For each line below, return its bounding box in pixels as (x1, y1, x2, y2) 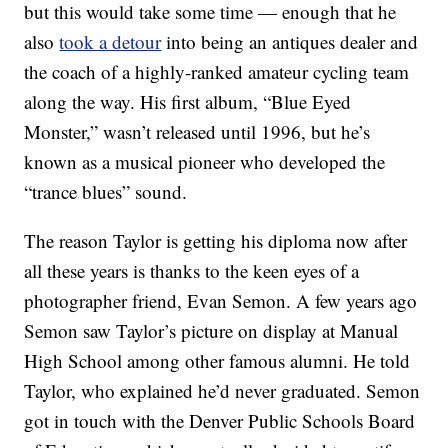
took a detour (59, 29, 162, 55)
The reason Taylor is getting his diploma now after (24, 228, 408, 254)
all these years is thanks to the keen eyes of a (24, 258, 360, 284)
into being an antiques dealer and (161, 29, 419, 55)
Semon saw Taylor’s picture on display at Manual (24, 318, 399, 344)
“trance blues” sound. (24, 179, 188, 205)
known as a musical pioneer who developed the (24, 149, 386, 175)
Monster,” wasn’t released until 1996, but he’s (24, 119, 371, 145)
